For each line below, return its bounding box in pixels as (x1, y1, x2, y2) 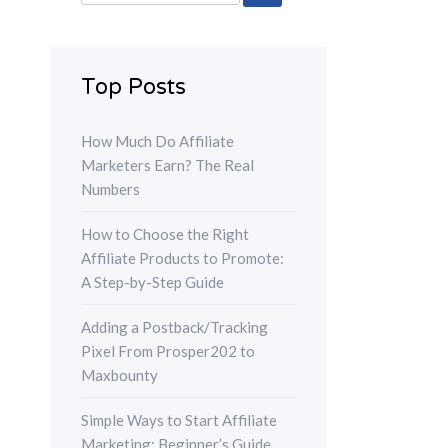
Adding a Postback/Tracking (81, 318, 268, 337)
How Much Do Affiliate (81, 132, 234, 151)
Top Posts (81, 74, 186, 101)
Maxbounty (81, 366, 158, 385)
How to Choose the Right (81, 225, 249, 244)
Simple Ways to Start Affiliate (81, 411, 277, 430)
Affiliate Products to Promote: (81, 249, 284, 268)
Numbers (81, 180, 140, 199)
